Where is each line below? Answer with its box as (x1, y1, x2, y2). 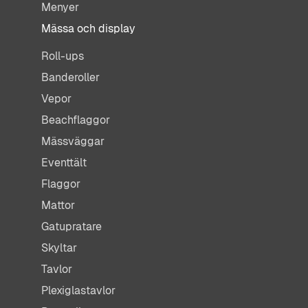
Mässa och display (41, 21, 135, 36)
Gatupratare (41, 219, 102, 234)
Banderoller (41, 69, 100, 85)
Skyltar (41, 240, 77, 255)
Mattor (41, 197, 75, 212)
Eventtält (41, 155, 87, 170)
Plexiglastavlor (41, 283, 115, 298)
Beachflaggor (41, 112, 110, 127)
